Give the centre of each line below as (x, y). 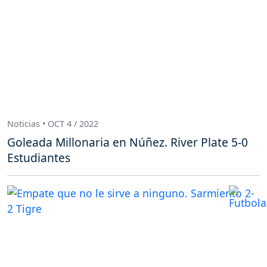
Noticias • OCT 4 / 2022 (53, 123)
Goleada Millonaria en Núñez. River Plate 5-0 (128, 142)
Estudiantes (39, 158)
